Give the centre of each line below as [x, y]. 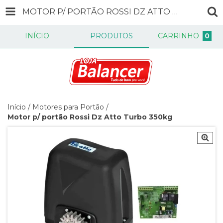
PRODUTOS [111, 36]
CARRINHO [178, 36]
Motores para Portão [68, 107]
